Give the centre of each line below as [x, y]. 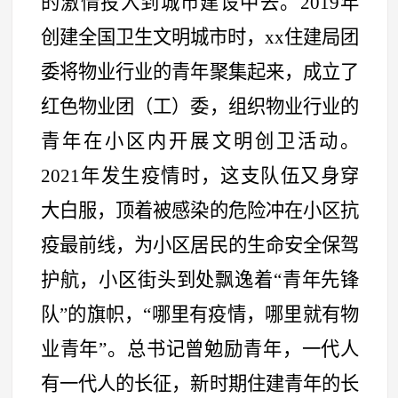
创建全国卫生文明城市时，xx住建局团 [200, 37]
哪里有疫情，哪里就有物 [255, 314]
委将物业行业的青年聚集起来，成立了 [200, 72]
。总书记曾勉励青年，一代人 [233, 349]
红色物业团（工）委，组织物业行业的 [200, 106]
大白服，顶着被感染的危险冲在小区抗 [200, 210]
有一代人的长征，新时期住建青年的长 [200, 383]
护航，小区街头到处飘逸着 [157, 279]
